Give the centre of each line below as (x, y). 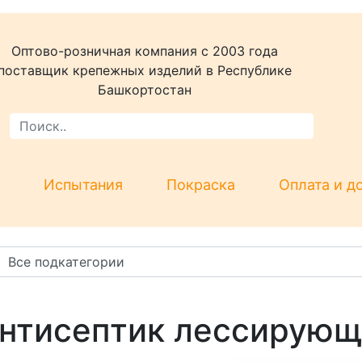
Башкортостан (145, 90)
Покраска (201, 184)
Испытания (83, 184)
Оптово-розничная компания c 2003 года (145, 51)
